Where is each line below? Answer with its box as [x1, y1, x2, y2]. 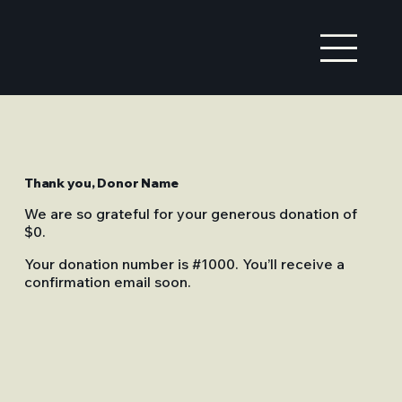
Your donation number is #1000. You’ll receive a [23, 255, 345, 274]
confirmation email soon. [23, 273, 191, 292]
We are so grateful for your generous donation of [23, 205, 357, 223]
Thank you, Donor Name [23, 175, 179, 192]
